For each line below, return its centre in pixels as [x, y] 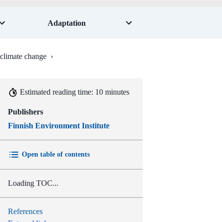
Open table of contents [56, 155]
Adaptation [66, 23]
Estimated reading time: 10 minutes [75, 92]
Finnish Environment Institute [59, 126]
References [25, 211]
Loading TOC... [33, 183]
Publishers [26, 112]
